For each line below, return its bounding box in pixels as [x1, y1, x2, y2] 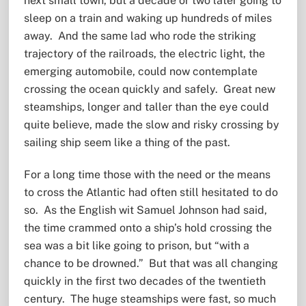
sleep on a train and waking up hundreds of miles [23, 12, 272, 25]
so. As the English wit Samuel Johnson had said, [23, 203, 267, 217]
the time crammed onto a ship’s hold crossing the [23, 221, 272, 234]
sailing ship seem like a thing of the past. [23, 136, 230, 150]
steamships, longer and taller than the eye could [23, 100, 269, 114]
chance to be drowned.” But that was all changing [23, 256, 278, 270]
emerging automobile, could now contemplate [23, 65, 258, 79]
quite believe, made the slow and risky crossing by [23, 118, 279, 132]
